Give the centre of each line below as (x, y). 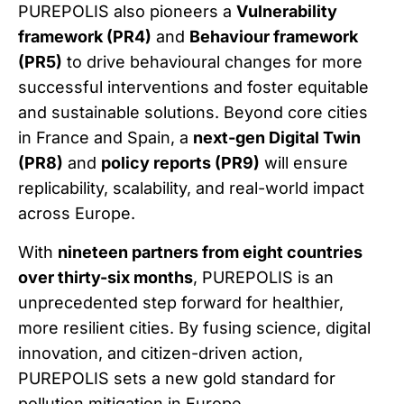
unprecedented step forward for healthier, (181, 302)
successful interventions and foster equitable (193, 87)
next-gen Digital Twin (277, 138)
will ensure (304, 163)
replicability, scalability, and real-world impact (191, 188)
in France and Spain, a (106, 138)
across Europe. (77, 214)
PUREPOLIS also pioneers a (127, 12)
